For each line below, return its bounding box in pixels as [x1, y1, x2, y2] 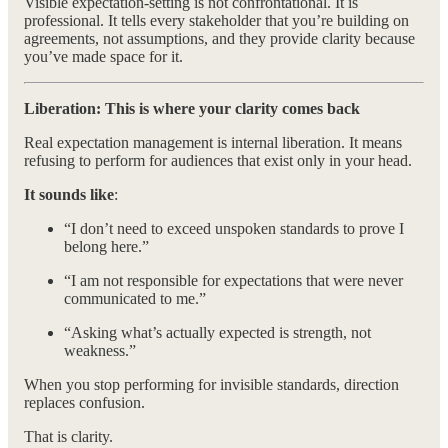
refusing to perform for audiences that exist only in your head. [24, 152, 412, 170]
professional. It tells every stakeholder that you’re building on [24, 12, 409, 30]
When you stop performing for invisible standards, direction [24, 376, 399, 394]
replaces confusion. [24, 394, 145, 412]
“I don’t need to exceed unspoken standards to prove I [64, 220, 404, 238]
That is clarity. [24, 428, 113, 446]
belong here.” [64, 238, 149, 256]
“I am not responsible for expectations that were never [64, 272, 403, 290]
